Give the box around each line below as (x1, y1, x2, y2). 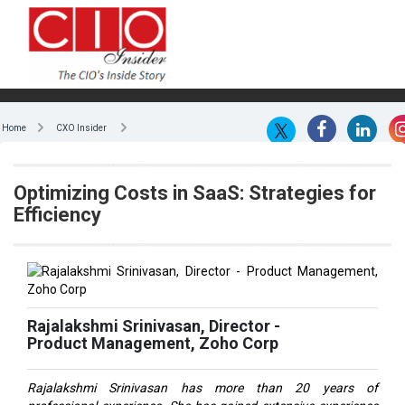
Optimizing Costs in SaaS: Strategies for (14, 181, 376, 204)
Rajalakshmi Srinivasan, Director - (27, 316, 280, 335)
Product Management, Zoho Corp (27, 333, 278, 353)
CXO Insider (55, 122, 107, 133)
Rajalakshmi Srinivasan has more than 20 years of (27, 380, 378, 395)
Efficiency (14, 202, 101, 226)
